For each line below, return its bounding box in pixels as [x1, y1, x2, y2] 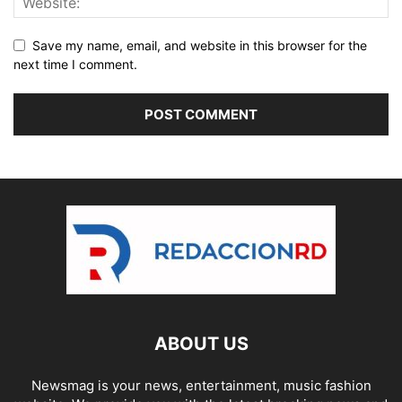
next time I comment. [13, 56, 137, 72]
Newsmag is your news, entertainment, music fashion [31, 376, 371, 394]
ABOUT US [153, 332, 249, 354]
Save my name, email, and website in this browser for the [32, 37, 367, 53]
